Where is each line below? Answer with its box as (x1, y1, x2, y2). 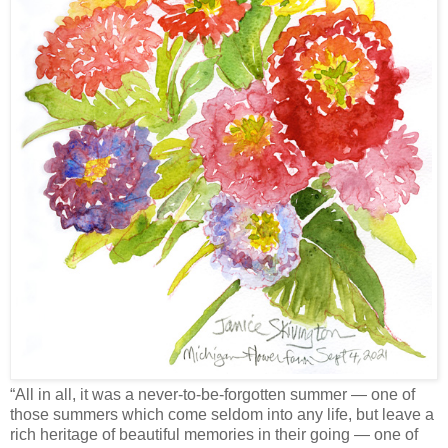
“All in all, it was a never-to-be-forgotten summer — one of (10, 386, 415, 404)
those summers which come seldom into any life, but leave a (10, 406, 434, 424)
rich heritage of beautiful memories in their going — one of (10, 426, 418, 444)
